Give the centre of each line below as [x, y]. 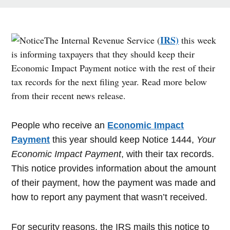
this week [198, 40]
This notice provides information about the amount [114, 168]
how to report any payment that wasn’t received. [110, 197]
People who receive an [60, 125]
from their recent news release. [69, 95]
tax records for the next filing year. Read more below [109, 82]
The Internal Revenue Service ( [102, 40]
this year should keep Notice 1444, [123, 140]
